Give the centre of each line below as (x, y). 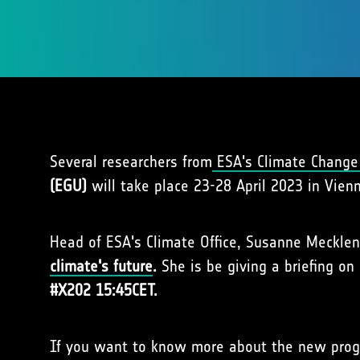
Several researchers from (131, 162)
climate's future (101, 266)
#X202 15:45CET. (104, 290)
